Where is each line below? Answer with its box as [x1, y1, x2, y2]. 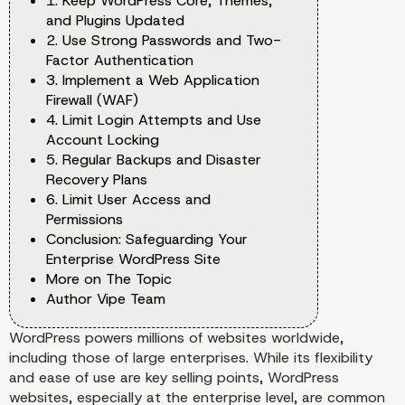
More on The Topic [46, 269, 172, 289]
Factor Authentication [46, 51, 193, 71]
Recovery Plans [46, 170, 147, 190]
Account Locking [46, 130, 159, 150]
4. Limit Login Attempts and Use [46, 110, 261, 130]
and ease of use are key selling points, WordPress [9, 368, 339, 388]
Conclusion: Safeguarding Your [46, 230, 248, 250]
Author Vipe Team [46, 289, 165, 309]
